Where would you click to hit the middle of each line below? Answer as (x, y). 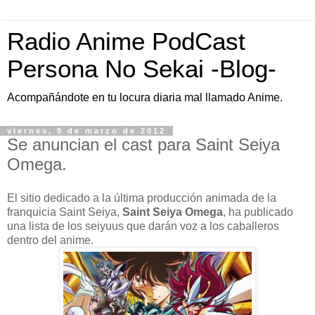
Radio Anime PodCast (126, 41)
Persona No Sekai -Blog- (142, 69)
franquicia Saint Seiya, (65, 212)
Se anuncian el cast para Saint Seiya (143, 144)
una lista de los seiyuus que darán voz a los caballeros (143, 226)
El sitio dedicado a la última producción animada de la (142, 198)
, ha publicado (258, 212)
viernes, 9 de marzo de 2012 (86, 131)
